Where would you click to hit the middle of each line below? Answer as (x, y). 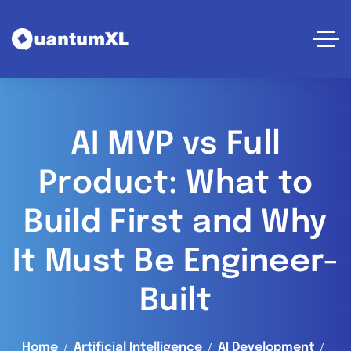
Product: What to (175, 184)
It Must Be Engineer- (175, 262)
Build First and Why (175, 223)
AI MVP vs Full (175, 145)
